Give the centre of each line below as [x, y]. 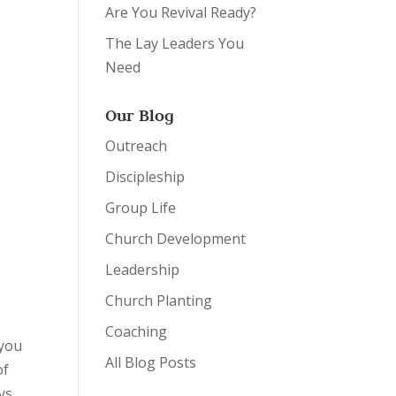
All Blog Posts [151, 362]
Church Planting [159, 301]
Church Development [176, 239]
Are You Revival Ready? [181, 12]
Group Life [141, 208]
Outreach [137, 146]
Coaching [137, 331]
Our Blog [140, 115]
